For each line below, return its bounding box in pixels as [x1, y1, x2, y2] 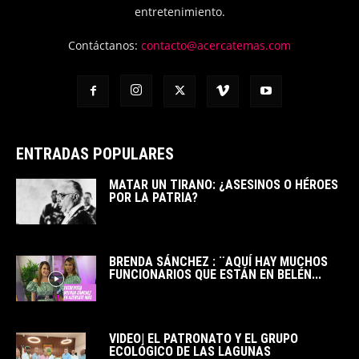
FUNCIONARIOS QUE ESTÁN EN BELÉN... [109, 267, 321, 283]
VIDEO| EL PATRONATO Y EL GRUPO [109, 331, 298, 347]
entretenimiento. [134, 4, 225, 20]
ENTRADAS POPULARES [16, 144, 174, 164]
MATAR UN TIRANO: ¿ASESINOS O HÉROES [109, 177, 338, 193]
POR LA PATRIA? [109, 190, 198, 206]
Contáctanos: [68, 38, 141, 54]
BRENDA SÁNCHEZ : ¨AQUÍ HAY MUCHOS [109, 254, 328, 270]
